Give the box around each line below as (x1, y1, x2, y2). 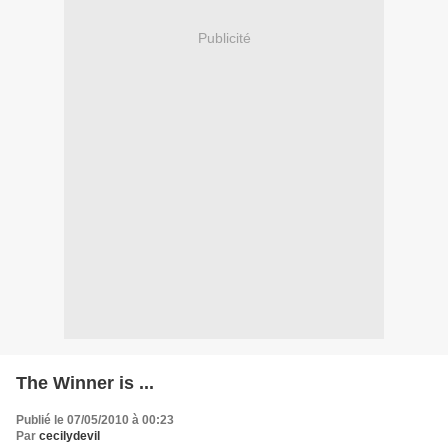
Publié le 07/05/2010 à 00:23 (16, 412, 174, 427)
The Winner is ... (16, 372, 154, 393)
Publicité (197, 30, 251, 47)
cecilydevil (39, 428, 100, 443)
